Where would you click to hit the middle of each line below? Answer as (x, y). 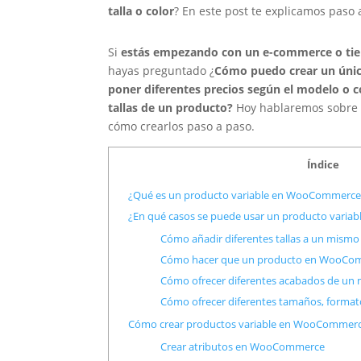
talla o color (141, 10)
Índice (324, 164)
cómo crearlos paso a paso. (182, 126)
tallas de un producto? (172, 107)
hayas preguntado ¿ (162, 70)
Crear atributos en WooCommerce (242, 347)
